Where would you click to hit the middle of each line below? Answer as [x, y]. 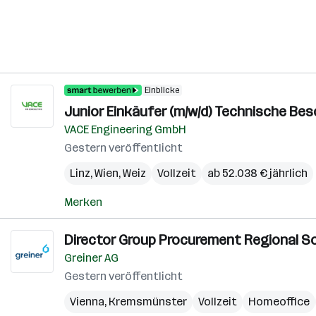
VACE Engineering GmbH [125, 129]
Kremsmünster [148, 302]
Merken [83, 202]
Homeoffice [279, 302]
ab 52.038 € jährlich [257, 173]
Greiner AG [91, 258]
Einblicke [162, 90]
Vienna [87, 302]
